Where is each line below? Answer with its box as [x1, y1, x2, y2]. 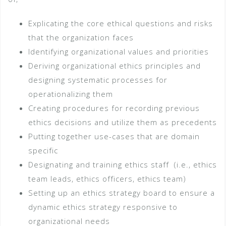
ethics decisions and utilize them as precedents [28, 117, 217, 127]
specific [28, 145, 58, 155]
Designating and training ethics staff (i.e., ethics [28, 159, 217, 169]
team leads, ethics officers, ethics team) [28, 174, 186, 184]
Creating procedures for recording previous [28, 103, 200, 113]
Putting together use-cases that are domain [28, 131, 200, 141]
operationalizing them [28, 89, 113, 99]
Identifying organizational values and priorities [28, 46, 209, 56]
